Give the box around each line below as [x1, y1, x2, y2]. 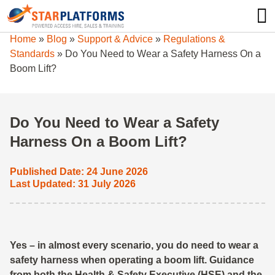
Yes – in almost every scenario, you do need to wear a [10, 240, 258, 250]
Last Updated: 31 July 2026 [10, 179, 136, 189]
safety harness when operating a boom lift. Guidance [10, 255, 254, 265]
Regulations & [163, 34, 225, 44]
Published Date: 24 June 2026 [10, 166, 148, 177]
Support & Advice [77, 34, 153, 44]
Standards [10, 48, 55, 59]
